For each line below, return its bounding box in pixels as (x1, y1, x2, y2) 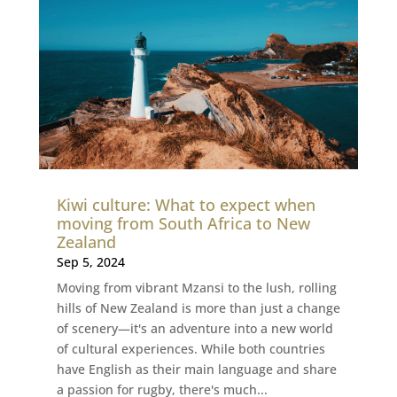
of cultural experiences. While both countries (56, 339, 325, 357)
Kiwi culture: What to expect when (56, 193, 315, 215)
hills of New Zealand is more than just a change (56, 299, 340, 316)
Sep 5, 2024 (56, 253, 125, 270)
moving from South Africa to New (56, 212, 310, 234)
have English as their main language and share (56, 360, 337, 378)
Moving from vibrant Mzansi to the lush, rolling (56, 278, 337, 296)
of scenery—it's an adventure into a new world (56, 319, 333, 337)
